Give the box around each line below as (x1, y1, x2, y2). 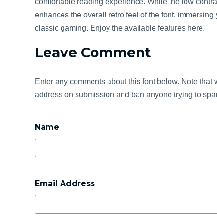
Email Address (35, 179, 95, 188)
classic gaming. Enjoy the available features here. (35, 24, 205, 32)
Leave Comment (35, 44, 151, 61)
